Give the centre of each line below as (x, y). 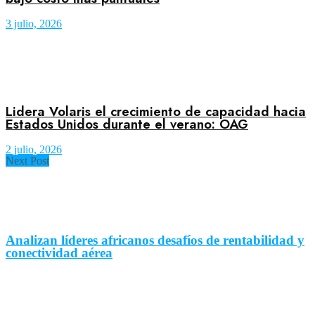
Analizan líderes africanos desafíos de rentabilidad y (155, 240)
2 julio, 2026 (34, 149)
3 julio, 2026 (34, 24)
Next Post (27, 160)
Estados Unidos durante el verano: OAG (127, 124)
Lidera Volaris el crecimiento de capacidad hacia (156, 111)
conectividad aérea (59, 253)
